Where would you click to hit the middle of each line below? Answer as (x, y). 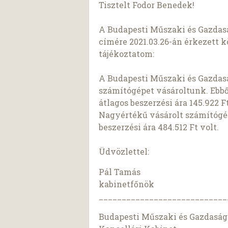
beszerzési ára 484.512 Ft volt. (159, 127)
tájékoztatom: (127, 53)
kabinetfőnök (127, 184)
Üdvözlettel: (124, 151)
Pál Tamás (120, 172)
